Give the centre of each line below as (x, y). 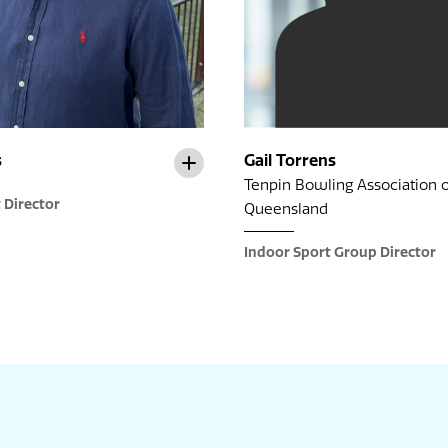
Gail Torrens (290, 161)
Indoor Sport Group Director (340, 253)
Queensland (286, 209)
